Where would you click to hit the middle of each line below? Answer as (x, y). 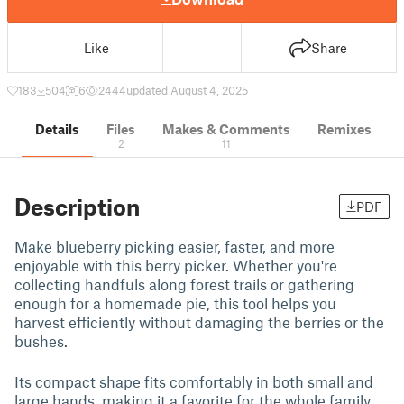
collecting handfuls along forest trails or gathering (184, 284)
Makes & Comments (226, 129)
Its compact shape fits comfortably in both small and (194, 381)
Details (57, 129)
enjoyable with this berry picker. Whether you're (176, 265)
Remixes (344, 129)
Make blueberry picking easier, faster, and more (174, 246)
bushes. (43, 341)
